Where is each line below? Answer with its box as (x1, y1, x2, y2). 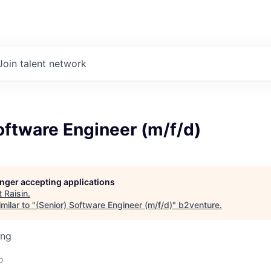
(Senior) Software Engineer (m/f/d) (36, 200, 172, 210)
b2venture (178, 200, 220, 210)
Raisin (4, 188, 28, 198)
